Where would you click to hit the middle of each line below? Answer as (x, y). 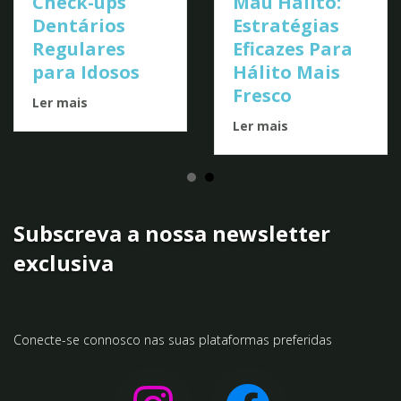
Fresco (80, 226)
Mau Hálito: (105, 132)
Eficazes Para (111, 179)
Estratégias (104, 156)
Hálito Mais (104, 202)
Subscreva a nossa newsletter (172, 363)
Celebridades (311, 30)
